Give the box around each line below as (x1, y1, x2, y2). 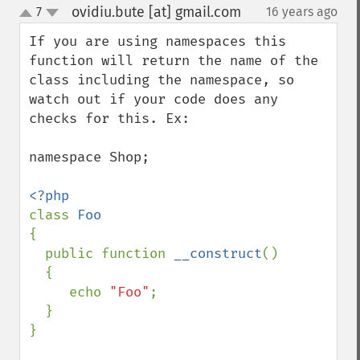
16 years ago (266, 4, 337, 19)
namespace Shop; (29, 149, 149, 166)
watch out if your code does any (29, 91, 278, 108)
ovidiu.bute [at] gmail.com (71, 3, 241, 21)
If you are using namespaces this (29, 33, 286, 50)
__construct (174, 245, 262, 262)
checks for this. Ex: (29, 110, 190, 127)
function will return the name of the (29, 52, 318, 69)
